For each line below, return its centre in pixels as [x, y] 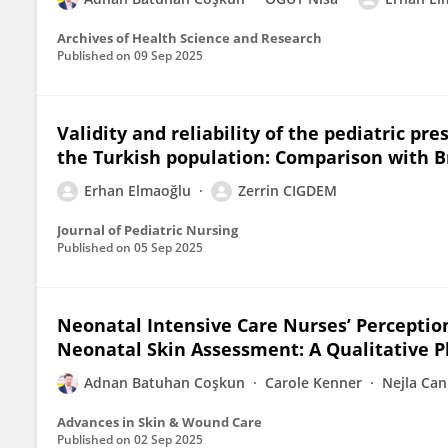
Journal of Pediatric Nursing [147, 230]
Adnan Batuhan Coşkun [164, 382]
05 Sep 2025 [168, 247]
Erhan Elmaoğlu [137, 190]
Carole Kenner [313, 382]
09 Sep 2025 [168, 55]
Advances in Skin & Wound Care [159, 422]
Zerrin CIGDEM [287, 190]
